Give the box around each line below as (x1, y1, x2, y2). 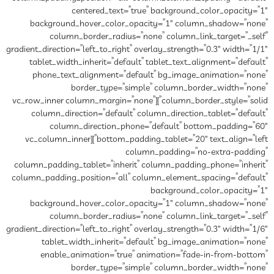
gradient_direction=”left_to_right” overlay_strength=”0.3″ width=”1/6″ (6, 223, 268, 235)
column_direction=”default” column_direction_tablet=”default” (31, 108, 268, 120)
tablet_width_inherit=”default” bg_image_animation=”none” (42, 236, 268, 248)
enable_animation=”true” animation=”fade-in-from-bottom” (40, 249, 268, 261)
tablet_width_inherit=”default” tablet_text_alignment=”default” (29, 56, 268, 68)
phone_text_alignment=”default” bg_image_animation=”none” (32, 69, 268, 81)
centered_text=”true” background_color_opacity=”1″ (72, 5, 268, 17)
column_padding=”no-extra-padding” (125, 146, 268, 158)
